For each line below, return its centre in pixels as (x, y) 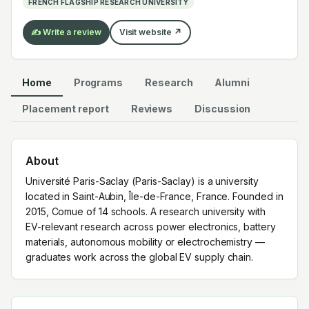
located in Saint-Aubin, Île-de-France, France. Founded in (154, 196)
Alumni (232, 82)
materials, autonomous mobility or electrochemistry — (145, 242)
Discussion (223, 109)
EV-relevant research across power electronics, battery (151, 227)
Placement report (66, 109)
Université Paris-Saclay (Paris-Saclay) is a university (142, 181)
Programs (98, 82)
